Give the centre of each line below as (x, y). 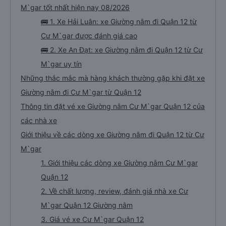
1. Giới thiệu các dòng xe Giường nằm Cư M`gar (119, 163)
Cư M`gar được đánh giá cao (89, 36)
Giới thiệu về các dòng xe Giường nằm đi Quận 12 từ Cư (112, 134)
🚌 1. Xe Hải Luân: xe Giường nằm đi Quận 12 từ (119, 21)
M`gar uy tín (61, 64)
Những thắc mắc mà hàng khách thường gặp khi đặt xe (113, 78)
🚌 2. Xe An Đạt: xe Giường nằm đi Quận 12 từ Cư (122, 50)
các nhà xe (39, 120)
